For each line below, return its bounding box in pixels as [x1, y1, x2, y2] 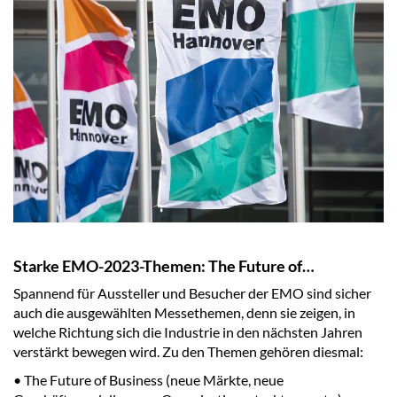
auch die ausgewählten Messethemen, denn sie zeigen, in [13, 304, 355, 322]
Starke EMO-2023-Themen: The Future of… [13, 256, 315, 276]
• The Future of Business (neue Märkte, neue [13, 371, 284, 389]
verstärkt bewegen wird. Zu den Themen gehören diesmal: [13, 343, 363, 361]
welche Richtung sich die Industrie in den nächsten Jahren [13, 323, 362, 341]
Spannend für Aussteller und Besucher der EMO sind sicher [13, 284, 371, 302]
